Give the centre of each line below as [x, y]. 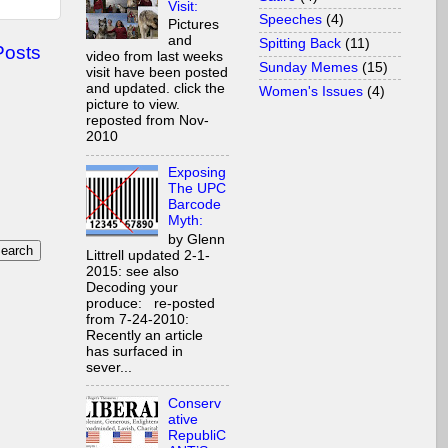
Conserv [195, 403]
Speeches [290, 20]
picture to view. [133, 105]
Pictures [194, 25]
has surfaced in [134, 351]
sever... [109, 367]
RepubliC [197, 435]
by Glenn [197, 239]
